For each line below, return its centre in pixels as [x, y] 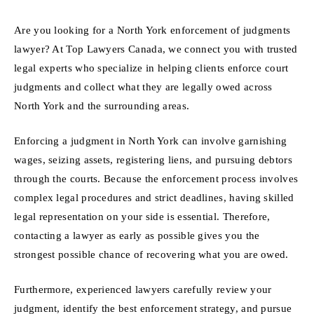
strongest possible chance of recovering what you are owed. [151, 254]
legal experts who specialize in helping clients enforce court [151, 68]
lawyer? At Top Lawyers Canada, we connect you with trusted [156, 49]
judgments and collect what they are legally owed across [143, 87]
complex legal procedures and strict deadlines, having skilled [154, 198]
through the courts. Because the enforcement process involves [156, 179]
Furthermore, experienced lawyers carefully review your [143, 289]
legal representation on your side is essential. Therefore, [142, 217]
